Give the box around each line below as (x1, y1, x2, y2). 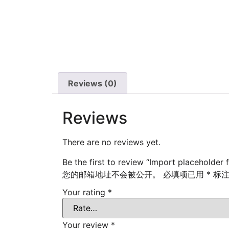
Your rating (62, 187, 108, 198)
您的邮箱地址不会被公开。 (62, 169, 161, 179)
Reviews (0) (68, 78, 118, 88)
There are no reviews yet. (62, 137, 161, 148)
